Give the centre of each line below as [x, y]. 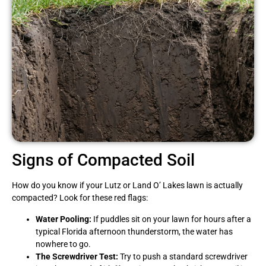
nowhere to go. [63, 244]
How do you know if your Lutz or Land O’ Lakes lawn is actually [127, 186]
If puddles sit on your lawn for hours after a [171, 219]
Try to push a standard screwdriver [183, 256]
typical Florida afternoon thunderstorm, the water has [134, 231]
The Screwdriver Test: [77, 256]
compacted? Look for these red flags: [80, 198]
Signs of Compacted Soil [103, 160]
